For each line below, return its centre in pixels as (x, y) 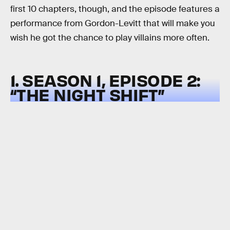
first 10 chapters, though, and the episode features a (115, 9)
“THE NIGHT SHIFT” (88, 94)
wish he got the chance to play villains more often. (110, 38)
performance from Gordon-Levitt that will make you (113, 24)
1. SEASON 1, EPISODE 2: (105, 80)
